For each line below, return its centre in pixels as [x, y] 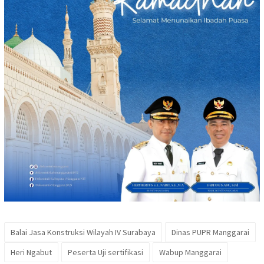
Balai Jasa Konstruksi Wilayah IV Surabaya [83, 232]
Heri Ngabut [31, 252]
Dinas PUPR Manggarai [210, 232]
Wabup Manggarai [190, 252]
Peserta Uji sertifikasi [105, 252]
